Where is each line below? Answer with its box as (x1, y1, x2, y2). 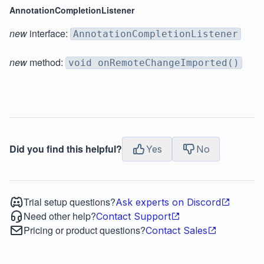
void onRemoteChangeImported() (68, 57, 239, 69)
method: (27, 55, 65, 70)
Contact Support (96, 210, 171, 223)
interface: (27, 27, 70, 41)
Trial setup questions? (24, 195, 115, 209)
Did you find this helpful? (9, 142, 122, 156)
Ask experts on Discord (115, 196, 221, 209)
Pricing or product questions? (24, 223, 146, 237)
